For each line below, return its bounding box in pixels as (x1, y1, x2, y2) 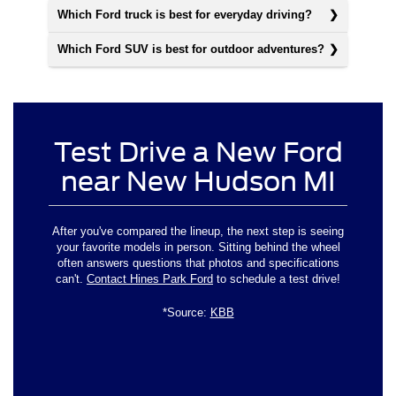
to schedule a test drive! (213, 272, 340, 286)
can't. (56, 272, 87, 286)
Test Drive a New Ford (53, 136, 343, 169)
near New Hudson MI (60, 165, 336, 198)
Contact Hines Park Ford (87, 272, 213, 286)
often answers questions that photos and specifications (57, 256, 339, 270)
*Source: (162, 306, 210, 320)
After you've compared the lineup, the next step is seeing (52, 225, 344, 239)
